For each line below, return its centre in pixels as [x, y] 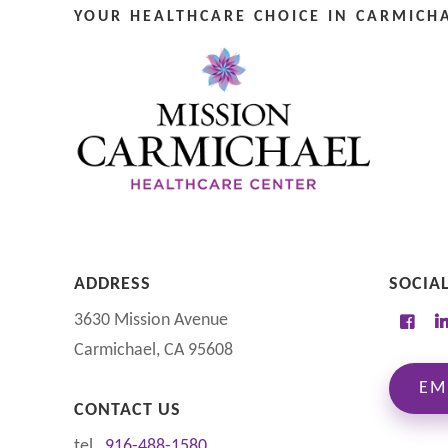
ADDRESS [112, 284]
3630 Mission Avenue [150, 320]
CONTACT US [127, 410]
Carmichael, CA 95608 [153, 350]
